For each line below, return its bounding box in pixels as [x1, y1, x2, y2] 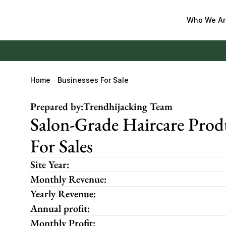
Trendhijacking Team [83, 100, 173, 113]
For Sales [30, 134, 93, 158]
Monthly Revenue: [30, 173, 106, 186]
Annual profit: [30, 202, 90, 215]
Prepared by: [30, 100, 83, 113]
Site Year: [30, 158, 69, 171]
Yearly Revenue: [30, 187, 96, 200]
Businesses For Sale [58, 76, 129, 84]
